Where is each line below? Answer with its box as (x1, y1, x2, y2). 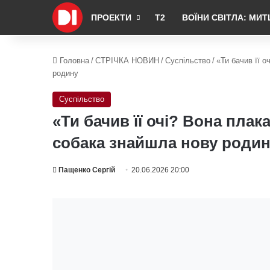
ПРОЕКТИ (91, 13, 131, 22)
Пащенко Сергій (58, 166, 115, 174)
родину (52, 69, 78, 78)
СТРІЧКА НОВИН (95, 56, 159, 65)
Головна (57, 56, 89, 65)
